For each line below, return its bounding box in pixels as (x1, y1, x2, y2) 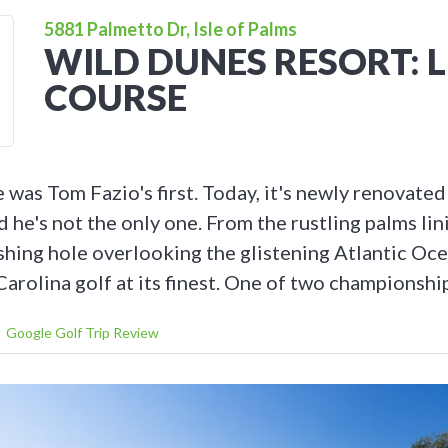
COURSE (44, 75, 187, 119)
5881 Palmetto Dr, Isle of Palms (44, 18, 297, 40)
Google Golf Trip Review (6, 323, 159, 341)
